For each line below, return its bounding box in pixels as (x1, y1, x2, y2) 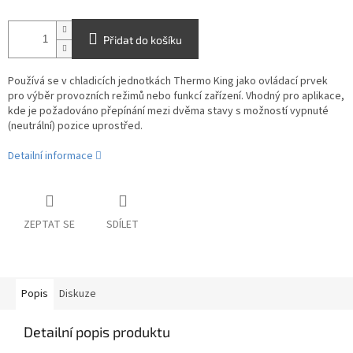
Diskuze (59, 286, 96, 303)
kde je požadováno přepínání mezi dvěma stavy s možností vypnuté (8, 103, 329, 120)
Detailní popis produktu (24, 323, 170, 341)
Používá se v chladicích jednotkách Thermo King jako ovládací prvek (8, 73, 328, 90)
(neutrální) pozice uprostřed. (8, 118, 143, 135)
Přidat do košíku (103, 33, 182, 47)
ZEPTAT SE (24, 217, 75, 233)
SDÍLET (106, 217, 139, 233)
